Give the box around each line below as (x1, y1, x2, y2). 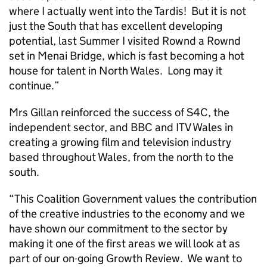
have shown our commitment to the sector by (9, 222, 228, 235)
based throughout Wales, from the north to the (9, 150, 234, 164)
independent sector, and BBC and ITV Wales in (9, 120, 233, 134)
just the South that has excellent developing (9, 19, 222, 33)
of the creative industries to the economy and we (9, 207, 245, 221)
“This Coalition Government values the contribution (9, 192, 257, 206)
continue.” (9, 79, 60, 92)
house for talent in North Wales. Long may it (9, 64, 222, 77)
